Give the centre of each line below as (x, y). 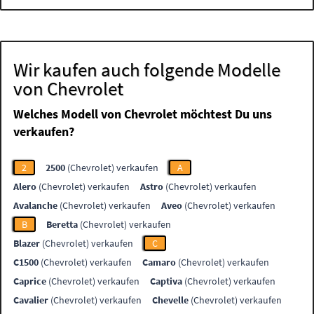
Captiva (166, 281)
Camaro (159, 262)
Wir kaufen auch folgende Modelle (147, 70)
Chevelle (171, 300)
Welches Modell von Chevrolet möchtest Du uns (143, 114)
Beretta (62, 225)
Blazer (27, 244)
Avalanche (36, 206)
